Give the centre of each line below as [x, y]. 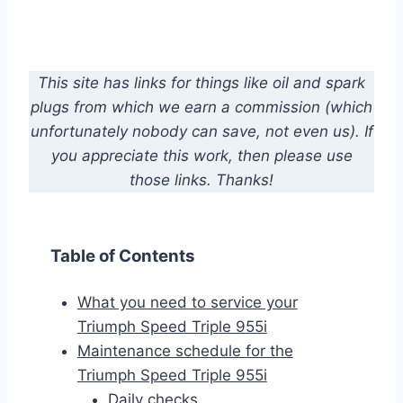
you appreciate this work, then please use [201, 156]
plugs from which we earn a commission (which [201, 107]
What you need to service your [187, 303]
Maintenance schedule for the [185, 351]
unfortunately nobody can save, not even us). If [201, 132]
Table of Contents [123, 256]
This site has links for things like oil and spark [201, 83]
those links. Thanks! [201, 180]
